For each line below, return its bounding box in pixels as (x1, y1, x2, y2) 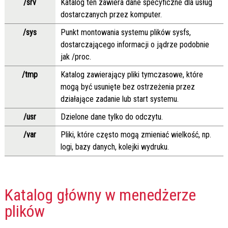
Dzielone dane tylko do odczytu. (60, 112, 163, 122)
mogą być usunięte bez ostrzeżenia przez (60, 82, 195, 92)
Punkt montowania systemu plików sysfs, (60, 27, 191, 38)
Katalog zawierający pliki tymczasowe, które (60, 70, 203, 80)
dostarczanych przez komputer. (60, 10, 162, 20)
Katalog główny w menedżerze (4, 185, 196, 205)
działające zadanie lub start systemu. (60, 94, 179, 104)
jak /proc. (60, 52, 91, 62)
